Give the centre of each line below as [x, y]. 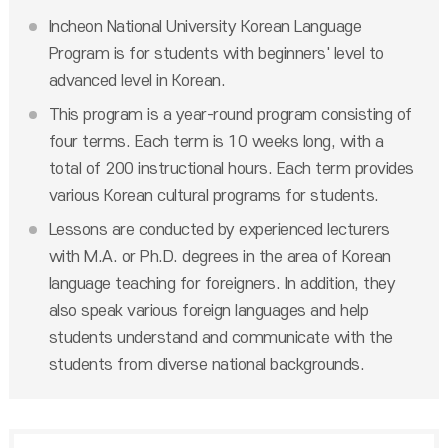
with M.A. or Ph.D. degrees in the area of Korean [219, 257]
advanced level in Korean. [137, 81]
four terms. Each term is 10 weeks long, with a [216, 142]
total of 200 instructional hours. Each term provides [231, 169]
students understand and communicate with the [220, 338]
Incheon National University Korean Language [205, 27]
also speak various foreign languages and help [208, 311]
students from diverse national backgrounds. [206, 365]
